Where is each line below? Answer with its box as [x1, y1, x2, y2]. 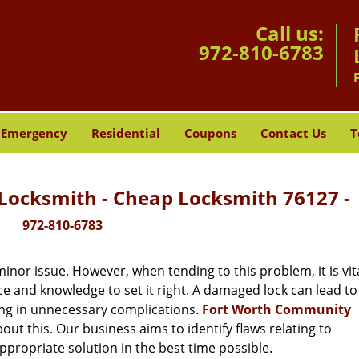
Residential [91, 125, 160, 141]
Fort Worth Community [202, 301, 351, 318]
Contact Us [260, 125, 326, 141]
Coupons [184, 125, 236, 141]
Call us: [256, 20, 324, 46]
